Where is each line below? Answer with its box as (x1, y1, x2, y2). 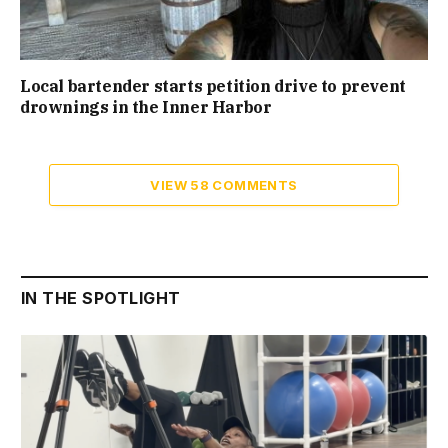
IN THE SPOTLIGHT (21, 288, 181, 309)
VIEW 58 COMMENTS (150, 177, 298, 194)
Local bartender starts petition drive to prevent (20, 76, 406, 97)
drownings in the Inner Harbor (20, 97, 272, 118)
